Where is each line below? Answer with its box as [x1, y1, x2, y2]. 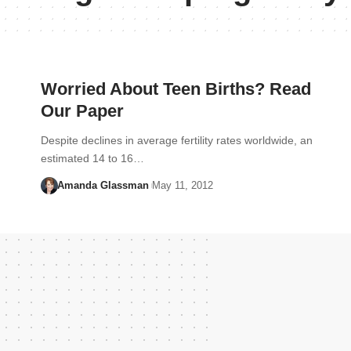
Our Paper [41, 101, 124, 121]
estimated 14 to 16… [41, 152, 144, 165]
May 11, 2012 [151, 179, 213, 191]
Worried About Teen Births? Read [41, 79, 311, 99]
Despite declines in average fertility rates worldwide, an [41, 134, 313, 147]
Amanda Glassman [56, 179, 149, 191]
